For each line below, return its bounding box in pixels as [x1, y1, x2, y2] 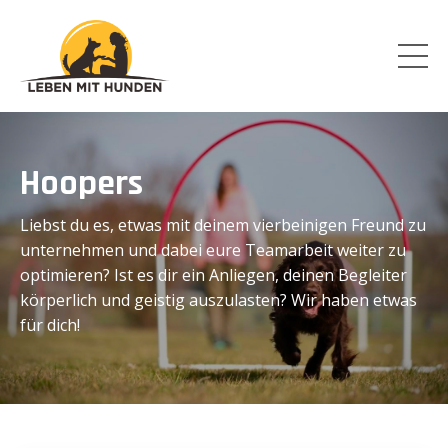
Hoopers [20, 160, 143, 206]
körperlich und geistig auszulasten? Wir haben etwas [20, 288, 417, 311]
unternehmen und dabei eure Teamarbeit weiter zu [20, 238, 406, 261]
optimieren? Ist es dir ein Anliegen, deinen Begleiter [20, 263, 407, 286]
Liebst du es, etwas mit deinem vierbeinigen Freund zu [20, 213, 426, 236]
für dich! [20, 313, 80, 336]
